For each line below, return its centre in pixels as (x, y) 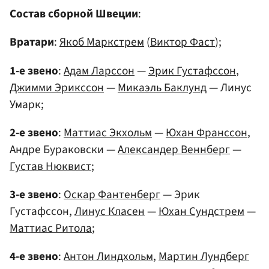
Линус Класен (110, 211)
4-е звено (34, 257)
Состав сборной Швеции (74, 14)
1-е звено (34, 71)
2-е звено (34, 132)
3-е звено (34, 194)
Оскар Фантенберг (112, 194)
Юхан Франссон (207, 132)
